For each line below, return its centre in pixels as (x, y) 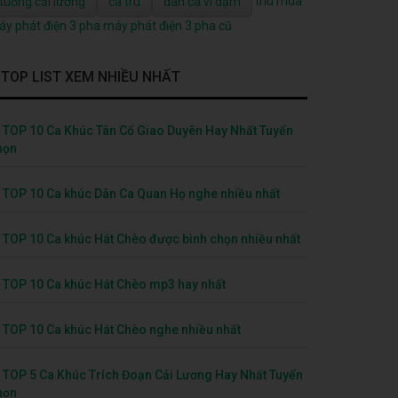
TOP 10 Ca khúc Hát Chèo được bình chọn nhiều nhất (151, 239)
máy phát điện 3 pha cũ (167, 25)
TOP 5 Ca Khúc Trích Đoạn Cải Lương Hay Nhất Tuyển (153, 374)
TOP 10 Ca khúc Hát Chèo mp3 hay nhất (114, 284)
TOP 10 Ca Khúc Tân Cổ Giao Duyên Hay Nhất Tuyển (148, 130)
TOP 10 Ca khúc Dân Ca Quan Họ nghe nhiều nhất (141, 193)
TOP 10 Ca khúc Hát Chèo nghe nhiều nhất (122, 329)
